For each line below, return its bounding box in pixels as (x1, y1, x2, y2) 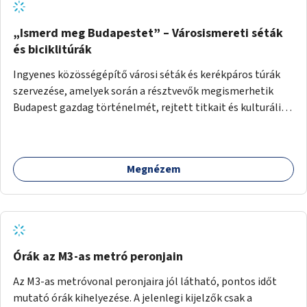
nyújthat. (13, 149, 56, 164)
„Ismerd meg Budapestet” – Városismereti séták (13, 24, 283, 42)
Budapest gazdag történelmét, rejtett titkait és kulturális (13, 99, 286, 115)
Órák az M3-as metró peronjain (13, 247, 183, 265)
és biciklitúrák (13, 40, 92, 58)
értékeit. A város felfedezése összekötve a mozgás (13, 116, 247, 132)
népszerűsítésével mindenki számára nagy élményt (13, 132, 254, 148)
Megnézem (126, 161, 181, 177)
